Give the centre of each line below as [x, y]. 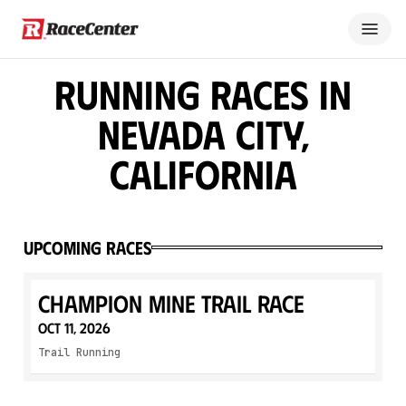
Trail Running [79, 353]
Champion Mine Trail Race [171, 303]
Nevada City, [203, 133]
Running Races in [203, 93]
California [203, 173]
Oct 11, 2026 [74, 328]
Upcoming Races [87, 247]
